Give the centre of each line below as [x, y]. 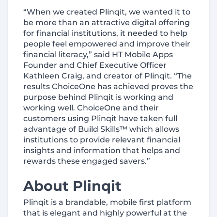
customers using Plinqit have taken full [100, 118]
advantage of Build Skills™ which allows [101, 129]
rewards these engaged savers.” [88, 161]
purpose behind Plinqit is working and [98, 97]
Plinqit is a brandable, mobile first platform [107, 202]
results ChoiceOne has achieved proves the [108, 86]
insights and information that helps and [102, 150]
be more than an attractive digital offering [107, 23]
